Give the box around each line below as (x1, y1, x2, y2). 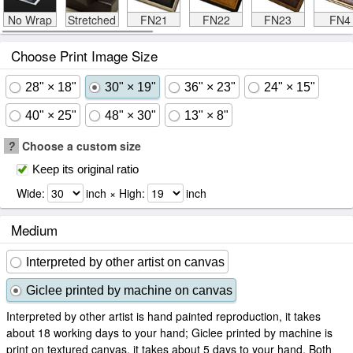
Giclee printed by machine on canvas (26, 284, 232, 297)
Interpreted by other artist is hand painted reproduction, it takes (6, 308, 321, 324)
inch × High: (86, 185, 145, 201)
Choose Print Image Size (11, 46, 158, 65)
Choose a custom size (19, 138, 141, 154)
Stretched (68, 12, 116, 28)
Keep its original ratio (32, 162, 139, 176)
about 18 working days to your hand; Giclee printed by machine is (6, 325, 333, 340)
